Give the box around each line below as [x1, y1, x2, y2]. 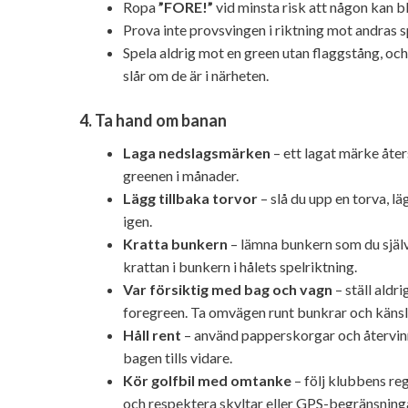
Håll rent [123, 325, 181, 343]
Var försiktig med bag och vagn [123, 280, 332, 298]
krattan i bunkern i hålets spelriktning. [123, 257, 357, 275]
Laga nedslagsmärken [123, 143, 270, 161]
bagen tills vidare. [123, 348, 232, 366]
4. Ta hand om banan [79, 109, 227, 130]
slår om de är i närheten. [123, 66, 269, 85]
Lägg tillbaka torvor [123, 189, 258, 207]
